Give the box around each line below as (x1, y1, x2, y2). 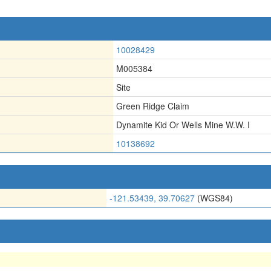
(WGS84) (195, 191, 233, 204)
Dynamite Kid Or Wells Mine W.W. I (116, 118, 250, 131)
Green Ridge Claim (116, 99, 189, 112)
